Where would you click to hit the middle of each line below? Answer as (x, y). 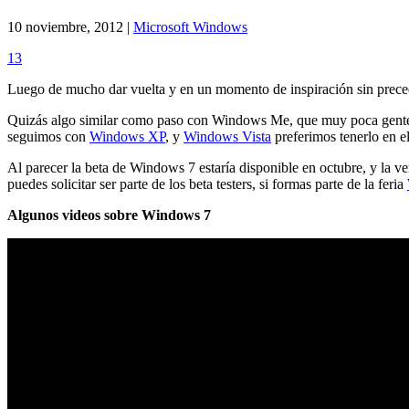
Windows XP (127, 136)
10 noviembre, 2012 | (70, 26)
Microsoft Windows (190, 26)
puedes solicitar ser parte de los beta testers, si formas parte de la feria (207, 184)
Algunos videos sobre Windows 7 (109, 215)
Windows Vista (227, 136)
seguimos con (48, 136)
